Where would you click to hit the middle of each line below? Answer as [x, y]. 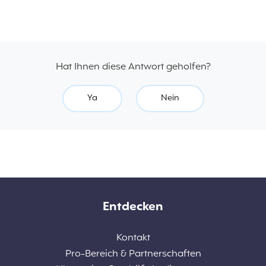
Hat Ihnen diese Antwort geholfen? [133, 67]
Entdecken [133, 207]
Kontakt [133, 238]
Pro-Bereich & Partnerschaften [133, 254]
